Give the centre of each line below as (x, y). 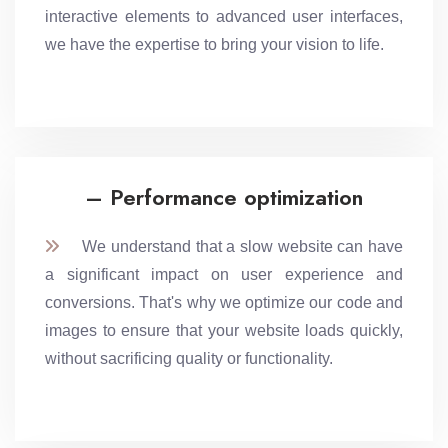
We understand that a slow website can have (231, 247)
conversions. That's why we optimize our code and (224, 303)
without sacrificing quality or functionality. (189, 359)
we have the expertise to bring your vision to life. (214, 45)
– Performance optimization (224, 197)
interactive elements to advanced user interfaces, (224, 17)
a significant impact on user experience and (224, 275)
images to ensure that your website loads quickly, (224, 331)
